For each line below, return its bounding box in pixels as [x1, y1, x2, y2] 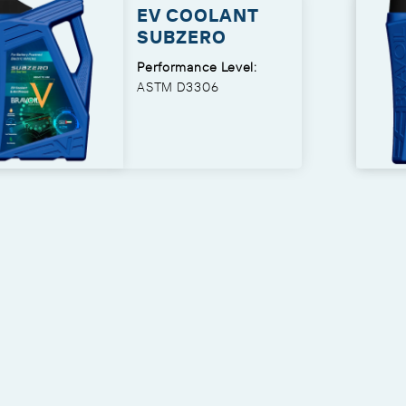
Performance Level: [137, 59, 257, 76]
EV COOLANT [137, 4, 259, 27]
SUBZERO [137, 25, 227, 49]
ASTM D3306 [137, 79, 219, 96]
